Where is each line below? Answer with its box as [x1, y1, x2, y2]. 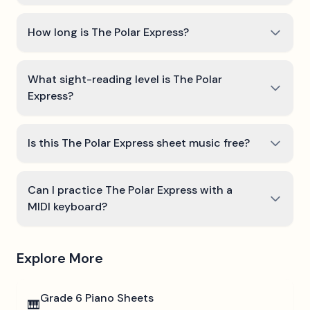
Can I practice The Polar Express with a [28, 183, 232, 197]
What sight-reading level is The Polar [28, 72, 222, 86]
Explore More [17, 249, 103, 267]
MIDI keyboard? [28, 199, 107, 214]
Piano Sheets [82, 291, 154, 305]
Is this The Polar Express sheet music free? [28, 136, 250, 150]
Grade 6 [40, 291, 82, 305]
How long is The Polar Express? [28, 25, 189, 39]
